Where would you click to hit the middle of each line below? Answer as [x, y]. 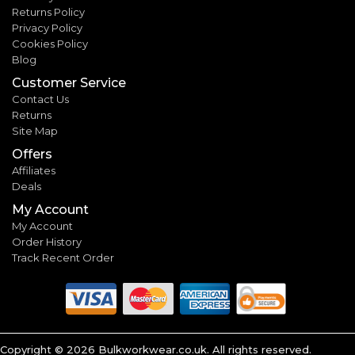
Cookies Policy [50, 44]
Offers [32, 155]
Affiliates [34, 171]
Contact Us [40, 99]
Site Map [35, 131]
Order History [47, 242]
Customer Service [69, 83]
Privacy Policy [47, 28]
